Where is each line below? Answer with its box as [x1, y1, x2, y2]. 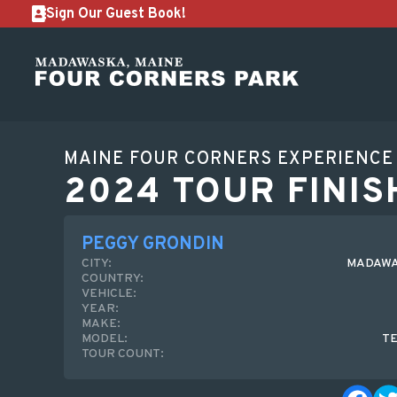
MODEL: [82, 331, 128, 346]
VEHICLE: [82, 286, 136, 301]
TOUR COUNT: [82, 346, 164, 362]
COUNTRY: [82, 271, 144, 286]
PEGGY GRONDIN [82, 233, 224, 256]
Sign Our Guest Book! [46, 4, 186, 23]
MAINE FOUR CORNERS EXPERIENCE [64, 148, 393, 171]
